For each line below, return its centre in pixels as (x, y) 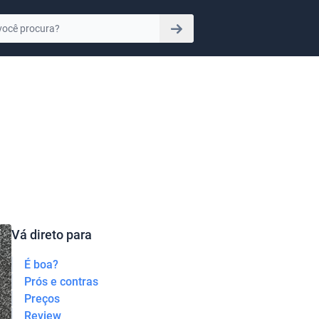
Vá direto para (52, 234)
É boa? (41, 264)
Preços (42, 298)
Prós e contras (61, 281)
